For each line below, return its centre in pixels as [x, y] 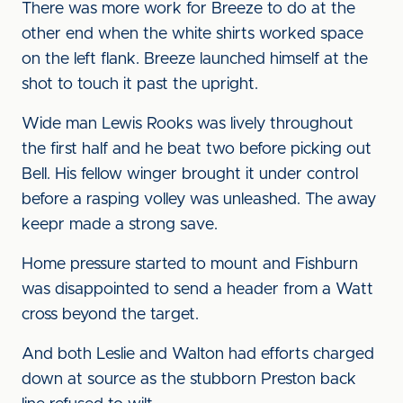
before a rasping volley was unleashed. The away [199, 200]
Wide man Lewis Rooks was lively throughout [188, 124]
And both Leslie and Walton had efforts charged [198, 354]
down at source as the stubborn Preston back [189, 380]
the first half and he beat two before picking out [197, 149]
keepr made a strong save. [120, 225]
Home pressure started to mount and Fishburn [190, 264]
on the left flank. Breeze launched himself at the [195, 59]
